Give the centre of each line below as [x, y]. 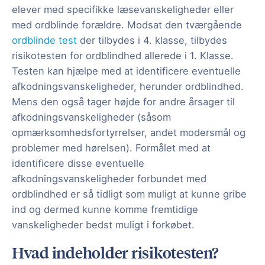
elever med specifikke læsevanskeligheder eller [123, 10]
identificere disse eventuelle [78, 164]
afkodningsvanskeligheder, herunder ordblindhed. [128, 87]
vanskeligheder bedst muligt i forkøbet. [105, 225]
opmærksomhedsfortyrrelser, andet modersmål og [129, 133]
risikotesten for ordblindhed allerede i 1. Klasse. [123, 56]
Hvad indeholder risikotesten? [115, 252]
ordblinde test [46, 41]
